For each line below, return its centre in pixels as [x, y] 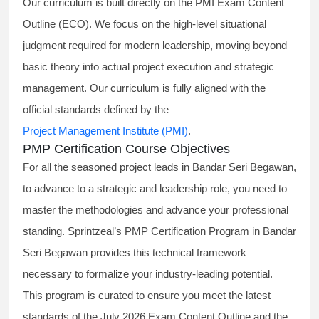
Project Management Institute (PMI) [105, 131]
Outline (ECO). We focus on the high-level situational [145, 24]
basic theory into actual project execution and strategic [148, 67]
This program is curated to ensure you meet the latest [147, 296]
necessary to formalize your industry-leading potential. [149, 274]
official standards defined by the [97, 110]
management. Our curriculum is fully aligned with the [144, 88]
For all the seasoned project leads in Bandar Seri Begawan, [159, 167]
